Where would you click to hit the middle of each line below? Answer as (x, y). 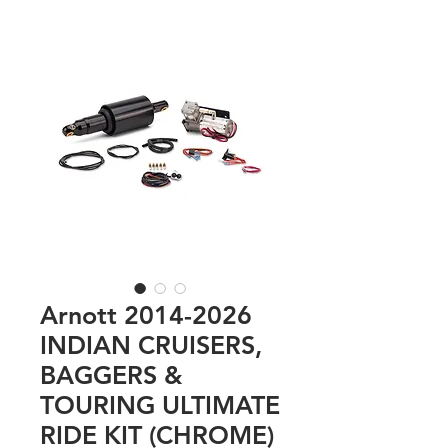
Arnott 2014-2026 (146, 315)
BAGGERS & (111, 375)
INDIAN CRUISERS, (151, 345)
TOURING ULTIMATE (160, 405)
